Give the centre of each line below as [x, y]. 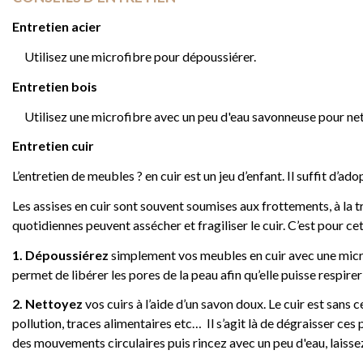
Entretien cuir [53, 146]
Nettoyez [55, 304]
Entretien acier [57, 27]
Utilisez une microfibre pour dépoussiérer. [134, 56]
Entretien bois [55, 86]
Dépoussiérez [67, 254]
